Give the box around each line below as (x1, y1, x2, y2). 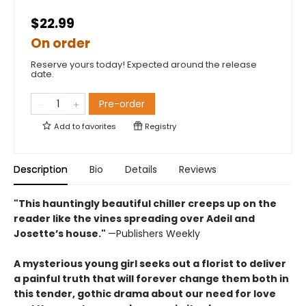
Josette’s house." (14, 227, 108, 240)
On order (31, 34, 90, 53)
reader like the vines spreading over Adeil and (14, 212, 255, 225)
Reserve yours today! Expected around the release (31, 58, 257, 71)
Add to (52, 121, 82, 132)
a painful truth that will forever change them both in (14, 272, 289, 286)
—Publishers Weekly (108, 227, 200, 240)
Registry (143, 121, 176, 132)
